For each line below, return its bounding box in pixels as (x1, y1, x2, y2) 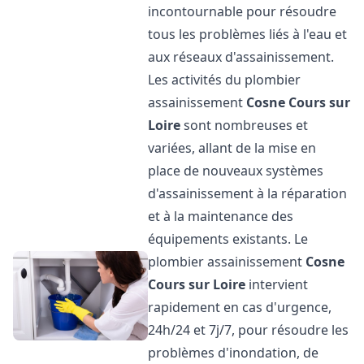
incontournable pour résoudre (148, 2, 337, 20)
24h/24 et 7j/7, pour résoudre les (148, 321, 349, 339)
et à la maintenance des (148, 207, 294, 225)
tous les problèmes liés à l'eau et (148, 25, 348, 43)
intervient (245, 275, 309, 293)
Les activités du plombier (148, 71, 301, 89)
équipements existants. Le (148, 230, 309, 248)
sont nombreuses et (180, 116, 309, 134)
